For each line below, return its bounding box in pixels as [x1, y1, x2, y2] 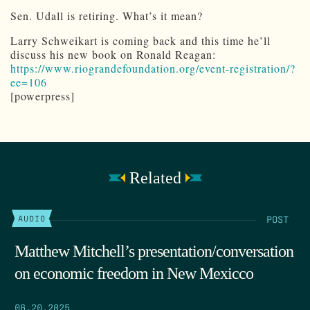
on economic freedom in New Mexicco [15, 264, 253, 283]
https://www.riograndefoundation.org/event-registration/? [10, 61, 295, 76]
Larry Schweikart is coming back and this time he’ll [10, 33, 271, 48]
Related [129, 169, 181, 188]
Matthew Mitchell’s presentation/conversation [15, 242, 293, 261]
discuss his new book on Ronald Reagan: [10, 47, 216, 62]
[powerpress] [10, 89, 75, 104]
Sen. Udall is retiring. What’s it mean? [10, 8, 203, 24]
